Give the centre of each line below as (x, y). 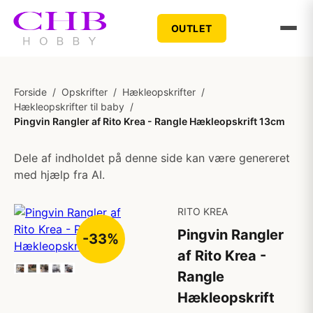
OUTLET (191, 28)
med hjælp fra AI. (59, 175)
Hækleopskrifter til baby (69, 107)
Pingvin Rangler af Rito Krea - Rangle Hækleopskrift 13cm (150, 121)
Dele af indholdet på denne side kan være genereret (152, 158)
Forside (30, 92)
